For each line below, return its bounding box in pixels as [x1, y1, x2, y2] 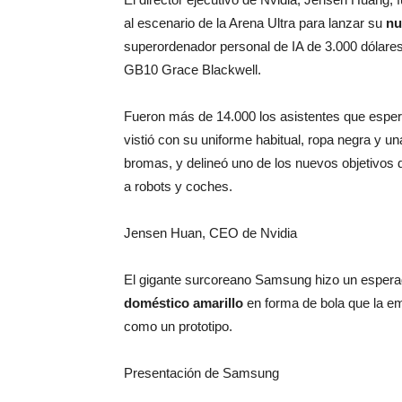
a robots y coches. [124, 179, 232, 194]
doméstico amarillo [124, 295, 243, 310]
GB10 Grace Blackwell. [124, 62, 261, 77]
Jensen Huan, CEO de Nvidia [124, 225, 297, 240]
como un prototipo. [124, 319, 232, 334]
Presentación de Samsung [124, 365, 279, 380]
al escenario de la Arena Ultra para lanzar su [124, 15, 386, 31]
